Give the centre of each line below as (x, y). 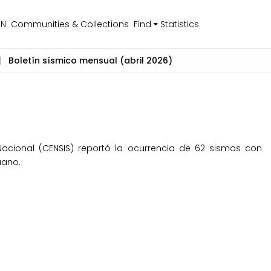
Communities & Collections (70, 24)
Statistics (179, 24)
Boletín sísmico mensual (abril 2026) (91, 60)
